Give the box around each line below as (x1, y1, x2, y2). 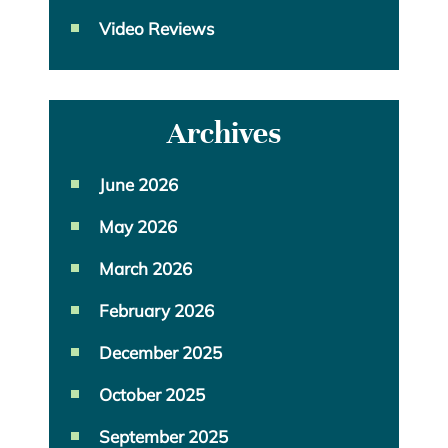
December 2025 (99, 342, 222, 364)
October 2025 (99, 384, 205, 406)
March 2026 (99, 258, 192, 280)
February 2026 (99, 300, 214, 322)
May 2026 (99, 216, 177, 238)
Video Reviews (99, 18, 214, 40)
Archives (167, 115, 281, 153)
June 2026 (99, 174, 178, 196)
